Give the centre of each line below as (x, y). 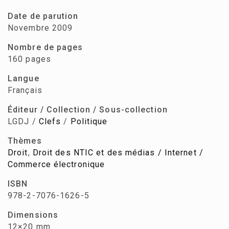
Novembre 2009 (40, 28)
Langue (24, 79)
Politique (89, 122)
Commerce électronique (56, 165)
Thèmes (25, 141)
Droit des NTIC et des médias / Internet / (118, 153)
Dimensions (33, 215)
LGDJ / (23, 122)
